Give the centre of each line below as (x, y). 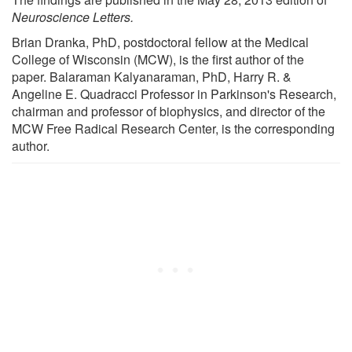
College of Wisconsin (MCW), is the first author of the (158, 59)
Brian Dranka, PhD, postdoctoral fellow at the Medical (160, 42)
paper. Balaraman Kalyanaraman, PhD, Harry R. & (152, 76)
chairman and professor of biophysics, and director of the (169, 111)
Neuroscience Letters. (73, 16)
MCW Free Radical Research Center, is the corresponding (173, 128)
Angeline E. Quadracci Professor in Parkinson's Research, (174, 93)
